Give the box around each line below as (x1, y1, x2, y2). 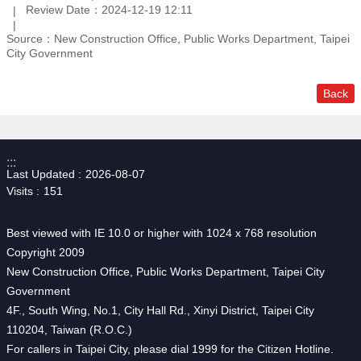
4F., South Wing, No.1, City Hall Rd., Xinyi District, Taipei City (6, 304, 314, 317)
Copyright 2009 (6, 246, 85, 259)
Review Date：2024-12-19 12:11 (26, 3, 193, 17)
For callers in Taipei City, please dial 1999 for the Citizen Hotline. (6, 342, 334, 356)
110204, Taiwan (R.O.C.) (6, 323, 132, 337)
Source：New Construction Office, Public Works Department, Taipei (6, 32, 350, 46)
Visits (6, 185, 33, 198)
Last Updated (6, 168, 75, 181)
